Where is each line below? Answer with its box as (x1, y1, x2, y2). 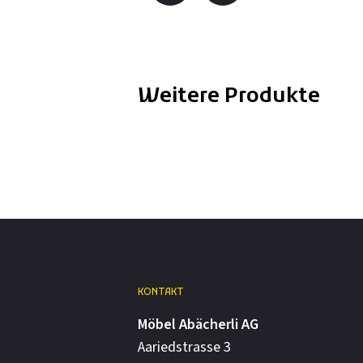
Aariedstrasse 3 (138, 338, 231, 357)
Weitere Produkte (138, 83, 320, 111)
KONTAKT (138, 286, 184, 300)
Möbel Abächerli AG (138, 315, 258, 335)
